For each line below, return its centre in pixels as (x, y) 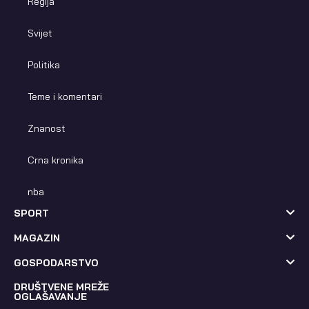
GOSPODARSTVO (56, 262)
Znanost (47, 128)
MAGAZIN (37, 238)
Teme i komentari (65, 96)
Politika (44, 64)
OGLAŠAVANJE (50, 296)
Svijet (40, 33)
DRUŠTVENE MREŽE (61, 287)
